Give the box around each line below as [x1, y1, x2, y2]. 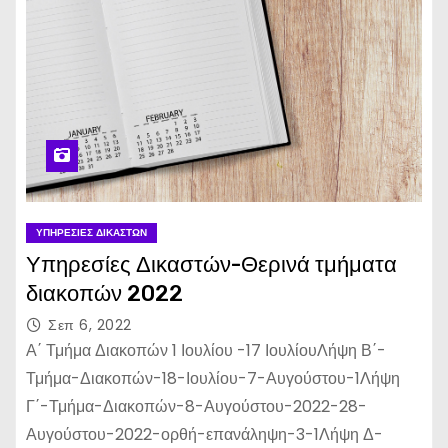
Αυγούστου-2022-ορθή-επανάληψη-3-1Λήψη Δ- [26, 423, 383, 446]
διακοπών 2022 [26, 280, 183, 307]
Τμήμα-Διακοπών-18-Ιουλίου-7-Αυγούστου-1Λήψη [26, 367, 400, 390]
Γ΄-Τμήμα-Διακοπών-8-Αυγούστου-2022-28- [26, 395, 367, 418]
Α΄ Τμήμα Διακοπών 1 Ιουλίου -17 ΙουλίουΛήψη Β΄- [26, 339, 386, 362]
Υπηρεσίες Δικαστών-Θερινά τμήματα [26, 251, 397, 278]
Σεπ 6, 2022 [48, 315, 132, 335]
